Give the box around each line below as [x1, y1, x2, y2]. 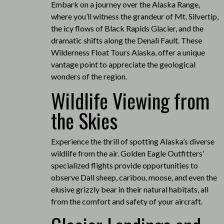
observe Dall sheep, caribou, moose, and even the [50, 172, 217, 182]
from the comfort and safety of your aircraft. [50, 196, 202, 206]
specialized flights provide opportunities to [50, 160, 198, 170]
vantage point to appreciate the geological [50, 59, 195, 69]
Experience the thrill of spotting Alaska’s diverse [50, 136, 214, 146]
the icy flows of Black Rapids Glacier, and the [50, 23, 203, 33]
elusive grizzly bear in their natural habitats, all [50, 184, 208, 194]
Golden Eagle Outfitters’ [120, 148, 204, 158]
